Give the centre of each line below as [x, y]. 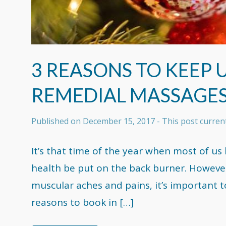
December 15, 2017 [119, 121]
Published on [57, 121]
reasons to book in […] [82, 203]
